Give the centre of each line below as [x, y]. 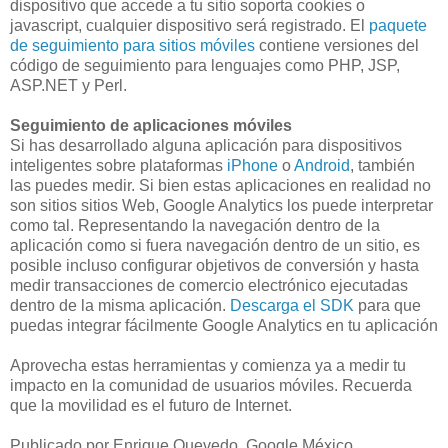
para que [387, 305]
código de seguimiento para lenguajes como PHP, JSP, [205, 65]
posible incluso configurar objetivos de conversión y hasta [214, 265]
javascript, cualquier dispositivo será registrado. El [189, 25]
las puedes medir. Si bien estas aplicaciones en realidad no [220, 185]
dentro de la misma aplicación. [120, 305]
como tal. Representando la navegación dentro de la [195, 225]
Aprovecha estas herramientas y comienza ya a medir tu [208, 365]
